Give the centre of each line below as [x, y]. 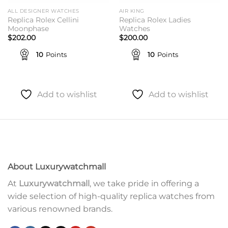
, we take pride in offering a [144, 184]
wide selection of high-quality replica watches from [111, 196]
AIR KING [132, 11]
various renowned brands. [60, 209]
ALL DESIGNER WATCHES [43, 11]
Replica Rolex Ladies [155, 20]
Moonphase [28, 28]
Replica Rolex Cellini [43, 20]
